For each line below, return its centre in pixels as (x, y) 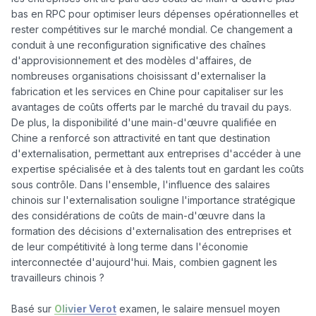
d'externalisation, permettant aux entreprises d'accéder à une (156, 153)
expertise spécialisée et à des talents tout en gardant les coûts (158, 169)
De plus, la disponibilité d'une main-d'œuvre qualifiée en (144, 122)
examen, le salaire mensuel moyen (198, 308)
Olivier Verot (85, 308)
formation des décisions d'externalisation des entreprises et (151, 231)
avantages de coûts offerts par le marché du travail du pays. (151, 107)
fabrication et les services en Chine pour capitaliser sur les (147, 91)
